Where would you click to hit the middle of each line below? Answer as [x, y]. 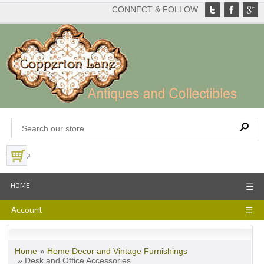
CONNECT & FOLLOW [155, 9]
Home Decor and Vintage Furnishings [117, 251]
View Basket [59, 156]
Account [27, 209]
